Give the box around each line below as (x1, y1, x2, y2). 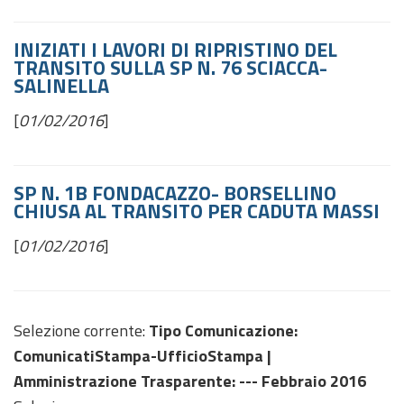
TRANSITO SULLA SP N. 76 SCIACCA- (14, 52, 327, 83)
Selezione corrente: (14, 318, 149, 343)
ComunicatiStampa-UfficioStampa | (14, 344, 271, 368)
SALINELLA (14, 70, 109, 101)
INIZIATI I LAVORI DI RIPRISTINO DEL (14, 34, 337, 65)
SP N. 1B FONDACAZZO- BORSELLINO (14, 178, 336, 208)
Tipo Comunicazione (149, 318, 294, 343)
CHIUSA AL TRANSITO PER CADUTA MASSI (14, 196, 380, 226)
